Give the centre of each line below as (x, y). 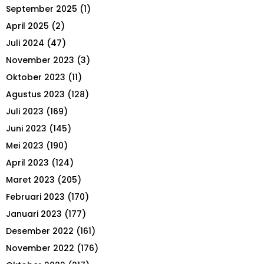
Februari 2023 (35, 197)
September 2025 (42, 9)
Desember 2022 (40, 231)
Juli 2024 (25, 43)
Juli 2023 (25, 112)
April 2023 (27, 163)
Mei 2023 (25, 146)
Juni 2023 (26, 129)
